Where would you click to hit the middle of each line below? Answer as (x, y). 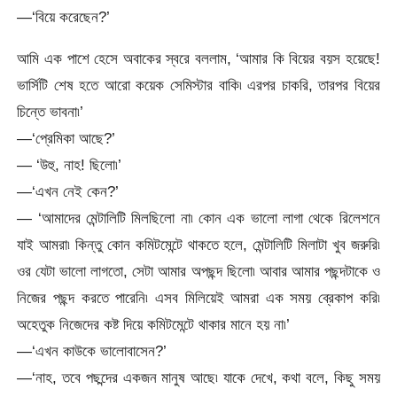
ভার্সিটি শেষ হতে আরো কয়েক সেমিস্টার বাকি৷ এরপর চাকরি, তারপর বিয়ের (198, 86)
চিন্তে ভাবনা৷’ (51, 112)
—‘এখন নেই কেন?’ (68, 192)
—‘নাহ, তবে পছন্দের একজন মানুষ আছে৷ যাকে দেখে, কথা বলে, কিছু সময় (198, 378)
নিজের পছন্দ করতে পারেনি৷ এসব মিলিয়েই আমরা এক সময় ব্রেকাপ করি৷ (198, 298)
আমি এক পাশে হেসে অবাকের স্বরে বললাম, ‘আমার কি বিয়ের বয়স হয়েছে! (198, 59)
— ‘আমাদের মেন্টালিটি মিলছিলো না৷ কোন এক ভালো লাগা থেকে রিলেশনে (198, 218)
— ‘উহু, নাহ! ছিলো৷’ (70, 165)
